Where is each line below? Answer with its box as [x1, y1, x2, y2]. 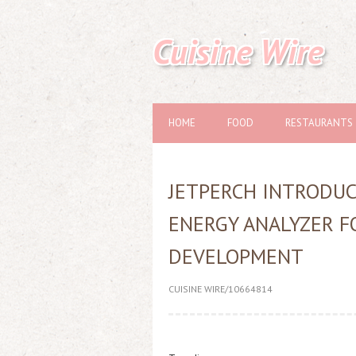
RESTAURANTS [285, 116, 353, 130]
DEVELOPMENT [168, 243, 304, 269]
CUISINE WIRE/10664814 [168, 283, 273, 295]
